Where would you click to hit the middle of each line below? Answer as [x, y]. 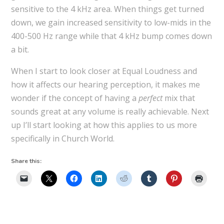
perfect [150, 98]
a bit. [20, 50]
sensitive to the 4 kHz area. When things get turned [107, 9]
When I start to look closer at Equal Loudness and [104, 71]
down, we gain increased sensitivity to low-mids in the [111, 23]
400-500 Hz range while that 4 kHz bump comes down [111, 36]
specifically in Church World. [62, 139]
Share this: [26, 161]
